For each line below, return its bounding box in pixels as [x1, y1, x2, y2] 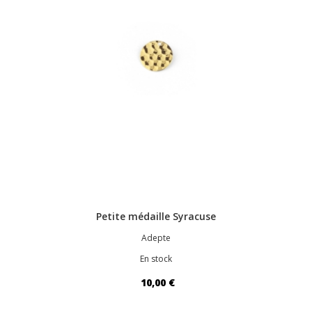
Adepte [141, 231, 171, 244]
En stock [140, 252, 172, 265]
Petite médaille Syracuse [96, 209, 216, 223]
